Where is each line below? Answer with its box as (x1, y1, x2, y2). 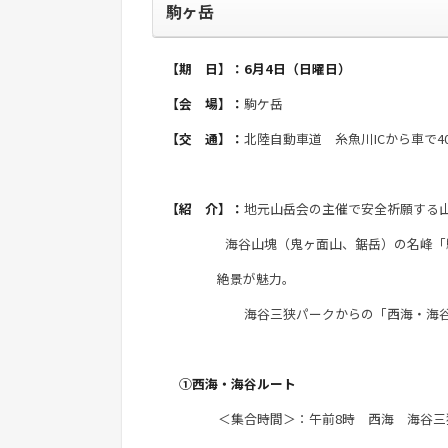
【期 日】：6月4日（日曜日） (166, 58, 351, 78)
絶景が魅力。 (166, 268, 295, 288)
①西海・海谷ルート (166, 373, 296, 393)
